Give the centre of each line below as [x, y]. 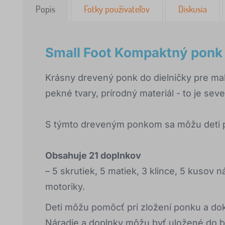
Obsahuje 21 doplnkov [93, 156]
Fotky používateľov [117, 9]
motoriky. [65, 187]
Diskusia [193, 9]
